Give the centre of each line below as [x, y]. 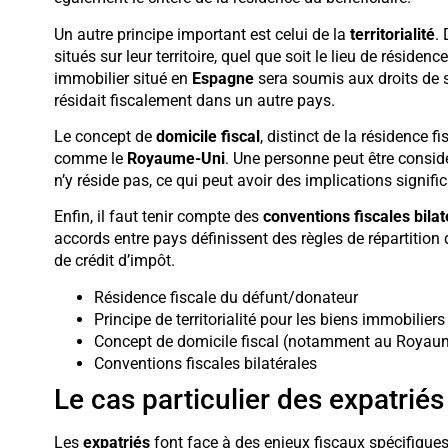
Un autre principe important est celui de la [201, 34]
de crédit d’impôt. [114, 261]
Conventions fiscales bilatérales [205, 363]
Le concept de [104, 137]
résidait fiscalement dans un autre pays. [194, 100]
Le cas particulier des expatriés [248, 399]
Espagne [222, 78]
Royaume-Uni [175, 159]
